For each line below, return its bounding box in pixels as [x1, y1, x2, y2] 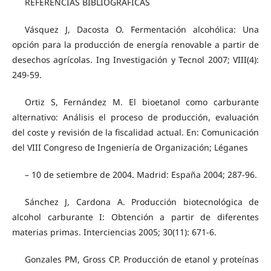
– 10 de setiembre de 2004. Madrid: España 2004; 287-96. [24, 169, 257, 181]
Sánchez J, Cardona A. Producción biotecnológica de [24, 196, 260, 208]
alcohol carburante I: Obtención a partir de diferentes [11, 211, 260, 223]
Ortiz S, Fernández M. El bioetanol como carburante [24, 96, 260, 108]
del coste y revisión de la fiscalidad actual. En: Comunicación [11, 126, 260, 139]
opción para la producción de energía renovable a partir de [11, 39, 260, 51]
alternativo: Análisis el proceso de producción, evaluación [11, 111, 260, 123]
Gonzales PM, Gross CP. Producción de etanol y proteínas [24, 253, 260, 266]
